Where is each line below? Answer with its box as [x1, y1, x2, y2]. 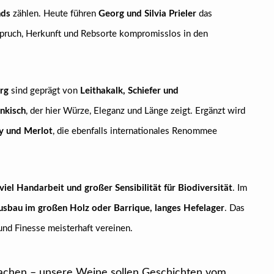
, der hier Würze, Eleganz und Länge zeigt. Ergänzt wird [25, 106, 245, 116]
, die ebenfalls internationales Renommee [52, 127, 217, 136]
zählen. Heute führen [10, 9, 98, 18]
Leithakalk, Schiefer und [80, 86, 179, 95]
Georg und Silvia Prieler [98, 9, 196, 18]
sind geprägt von [8, 86, 80, 95]
